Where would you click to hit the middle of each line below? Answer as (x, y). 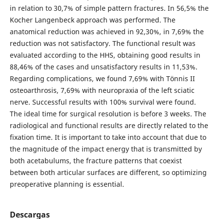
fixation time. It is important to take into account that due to (108, 137)
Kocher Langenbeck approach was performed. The (92, 20)
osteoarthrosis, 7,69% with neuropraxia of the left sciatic (102, 90)
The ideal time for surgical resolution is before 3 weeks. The (108, 113)
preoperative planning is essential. (67, 184)
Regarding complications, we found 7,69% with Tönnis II (102, 78)
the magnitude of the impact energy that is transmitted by (106, 149)
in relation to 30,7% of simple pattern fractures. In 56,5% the (109, 8)
